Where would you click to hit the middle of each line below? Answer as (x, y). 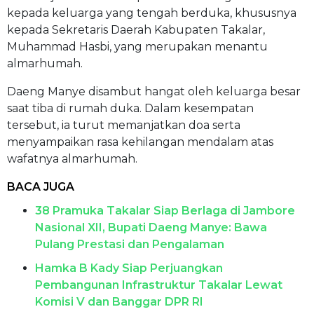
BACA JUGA (41, 186)
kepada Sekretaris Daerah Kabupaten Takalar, (136, 29)
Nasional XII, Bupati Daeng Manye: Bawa (151, 227)
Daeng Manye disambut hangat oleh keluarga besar (154, 91)
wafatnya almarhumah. (72, 158)
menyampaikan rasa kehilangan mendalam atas (140, 142)
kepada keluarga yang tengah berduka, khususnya (152, 13)
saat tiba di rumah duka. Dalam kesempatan (130, 108)
